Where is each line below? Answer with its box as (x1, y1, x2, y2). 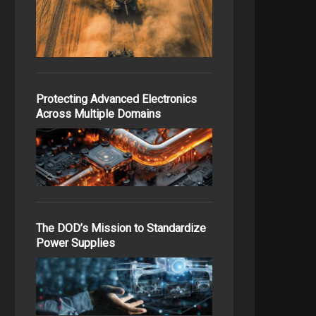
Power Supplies (36, 236, 115, 250)
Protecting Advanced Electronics (36, 92, 197, 106)
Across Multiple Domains (36, 107, 161, 121)
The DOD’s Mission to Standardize (36, 221, 206, 235)
